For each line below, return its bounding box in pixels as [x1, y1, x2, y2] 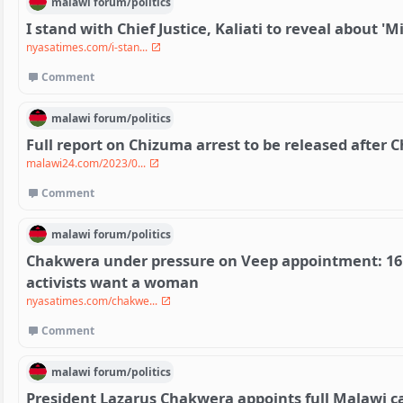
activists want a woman [26, 272, 199, 293]
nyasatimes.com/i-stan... [26, 40, 150, 56]
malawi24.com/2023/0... [26, 156, 148, 172]
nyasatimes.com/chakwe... [26, 293, 160, 309]
